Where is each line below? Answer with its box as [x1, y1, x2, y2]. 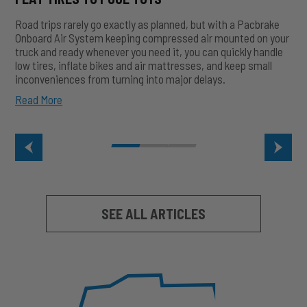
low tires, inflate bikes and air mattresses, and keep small [15, 58, 272, 73]
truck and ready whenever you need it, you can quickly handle [15, 45, 283, 59]
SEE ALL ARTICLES [101, 206, 206, 223]
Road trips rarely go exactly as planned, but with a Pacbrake [15, 17, 280, 32]
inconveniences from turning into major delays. [15, 72, 225, 86]
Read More [15, 93, 62, 107]
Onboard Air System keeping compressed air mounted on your [15, 31, 289, 45]
